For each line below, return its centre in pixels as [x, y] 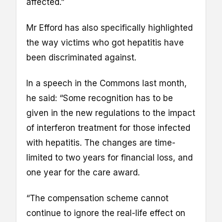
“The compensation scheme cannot [97, 198]
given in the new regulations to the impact [111, 113]
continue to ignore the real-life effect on [106, 213]
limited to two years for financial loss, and [110, 158]
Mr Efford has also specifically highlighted [110, 28]
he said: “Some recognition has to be [100, 98]
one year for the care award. [83, 173]
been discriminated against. [81, 57]
